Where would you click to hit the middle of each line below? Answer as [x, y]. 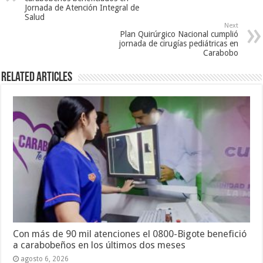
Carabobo [220, 53]
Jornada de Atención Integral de [82, 8]
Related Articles [37, 78]
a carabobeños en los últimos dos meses [100, 245]
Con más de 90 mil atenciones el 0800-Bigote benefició [130, 234]
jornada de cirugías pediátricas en [178, 44]
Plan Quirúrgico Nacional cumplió [179, 34]
